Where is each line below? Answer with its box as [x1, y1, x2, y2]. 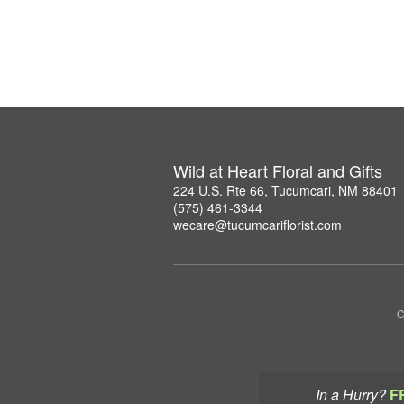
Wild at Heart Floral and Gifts [173, 158, 382, 182]
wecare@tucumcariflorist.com [173, 215, 342, 234]
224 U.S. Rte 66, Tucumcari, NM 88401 [173, 180, 398, 199]
